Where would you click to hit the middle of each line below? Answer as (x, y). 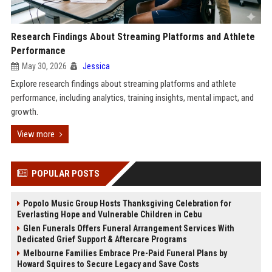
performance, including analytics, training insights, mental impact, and (132, 98)
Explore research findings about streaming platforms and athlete (123, 84)
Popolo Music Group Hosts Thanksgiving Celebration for (127, 203)
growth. (24, 112)
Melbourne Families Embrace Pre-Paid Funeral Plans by (125, 253)
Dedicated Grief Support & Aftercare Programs (102, 239)
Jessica (96, 66)
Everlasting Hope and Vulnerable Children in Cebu (109, 214)
